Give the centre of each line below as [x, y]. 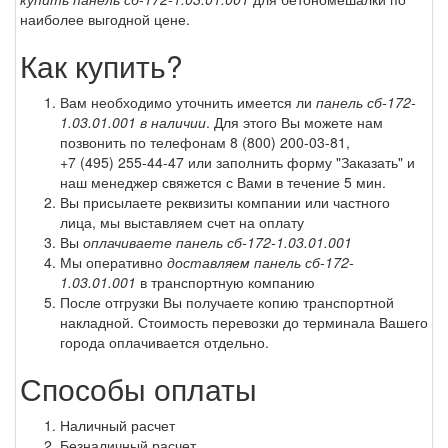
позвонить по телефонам [145, 141]
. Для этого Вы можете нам [294, 121]
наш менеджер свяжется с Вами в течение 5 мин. [223, 181]
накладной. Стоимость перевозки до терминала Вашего [244, 321]
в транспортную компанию [225, 281]
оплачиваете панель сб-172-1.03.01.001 [217, 241]
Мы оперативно [113, 261]
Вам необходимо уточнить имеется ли [188, 101]
